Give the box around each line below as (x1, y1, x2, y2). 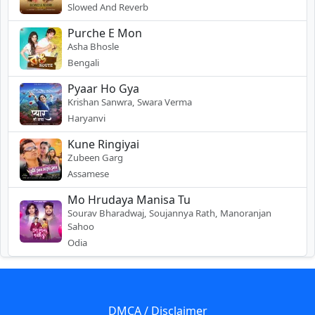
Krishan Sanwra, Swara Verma (67, 95, 192, 108)
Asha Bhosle (67, 39, 119, 53)
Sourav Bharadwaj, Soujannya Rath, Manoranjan (67, 206, 271, 219)
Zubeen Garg (67, 150, 123, 164)
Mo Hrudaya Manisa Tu (67, 191, 191, 207)
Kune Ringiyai (67, 136, 139, 152)
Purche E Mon (67, 25, 142, 41)
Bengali (67, 56, 99, 69)
